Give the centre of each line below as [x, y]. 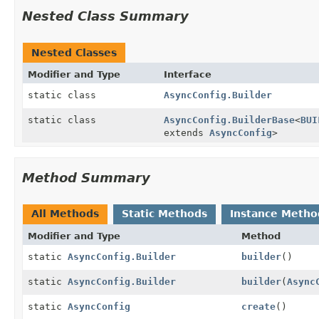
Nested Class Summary [105, 16]
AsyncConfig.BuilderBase [229, 120]
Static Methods [164, 213]
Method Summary [86, 177]
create [258, 306]
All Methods [65, 213]
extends [186, 132]
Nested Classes [74, 52]
